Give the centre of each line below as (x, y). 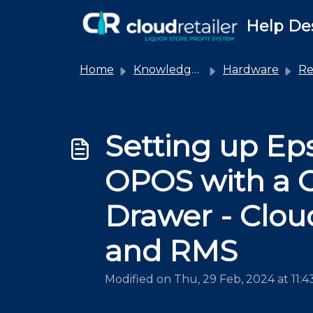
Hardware (251, 70)
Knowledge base (162, 70)
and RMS (171, 251)
